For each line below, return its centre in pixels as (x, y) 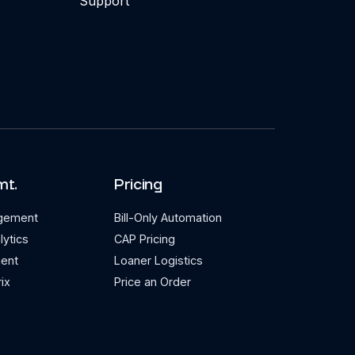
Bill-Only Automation (168, 218)
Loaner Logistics (159, 260)
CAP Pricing (145, 239)
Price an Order (153, 282)
